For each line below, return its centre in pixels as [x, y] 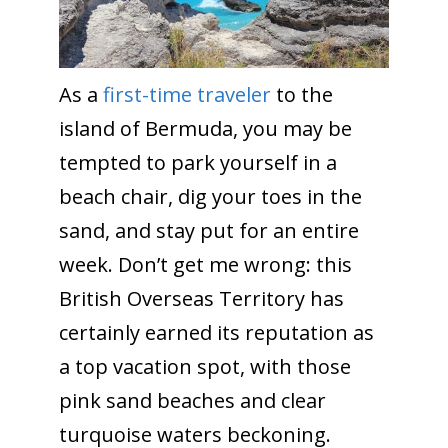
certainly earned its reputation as [216, 332]
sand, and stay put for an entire [208, 230]
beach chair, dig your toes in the [210, 196]
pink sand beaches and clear [192, 400]
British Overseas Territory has [201, 298]
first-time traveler [186, 94]
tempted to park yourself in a [197, 162]
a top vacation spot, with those [204, 366]
